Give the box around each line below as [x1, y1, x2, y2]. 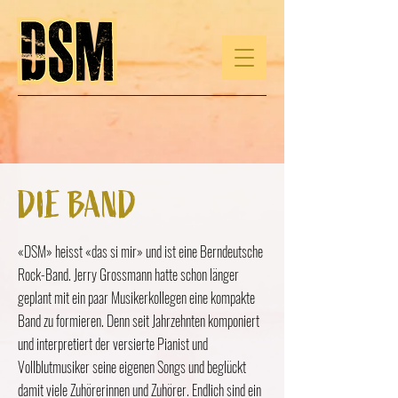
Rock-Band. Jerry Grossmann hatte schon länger [18, 264, 239, 285]
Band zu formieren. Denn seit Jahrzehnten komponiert [18, 310, 259, 331]
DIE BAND [18, 183, 137, 228]
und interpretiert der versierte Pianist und [18, 333, 208, 354]
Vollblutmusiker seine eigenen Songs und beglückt [18, 356, 246, 378]
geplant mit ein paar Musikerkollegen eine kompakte [18, 287, 255, 308]
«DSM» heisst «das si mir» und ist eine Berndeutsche [18, 241, 263, 262]
